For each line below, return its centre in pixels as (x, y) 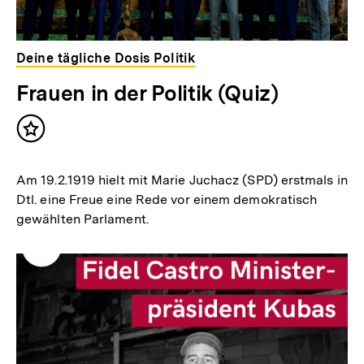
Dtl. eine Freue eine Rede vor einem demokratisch (167, 200)
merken (56, 152)
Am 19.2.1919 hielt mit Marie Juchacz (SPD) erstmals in (182, 180)
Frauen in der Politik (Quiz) (147, 93)
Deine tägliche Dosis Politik (106, 58)
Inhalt (50, 136)
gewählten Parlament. (82, 219)
